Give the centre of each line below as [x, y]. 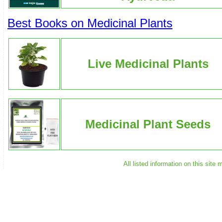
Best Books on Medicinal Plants [90, 23]
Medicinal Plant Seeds [148, 124]
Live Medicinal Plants [148, 63]
